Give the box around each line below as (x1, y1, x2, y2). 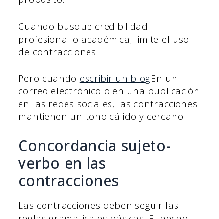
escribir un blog (79, 72, 151, 85)
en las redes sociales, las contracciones (18, 97, 197, 110)
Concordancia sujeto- (18, 135, 171, 155)
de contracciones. (18, 45, 98, 58)
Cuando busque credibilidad (18, 20, 148, 33)
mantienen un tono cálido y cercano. (18, 110, 185, 123)
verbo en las (18, 153, 106, 173)
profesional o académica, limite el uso (18, 32, 190, 45)
